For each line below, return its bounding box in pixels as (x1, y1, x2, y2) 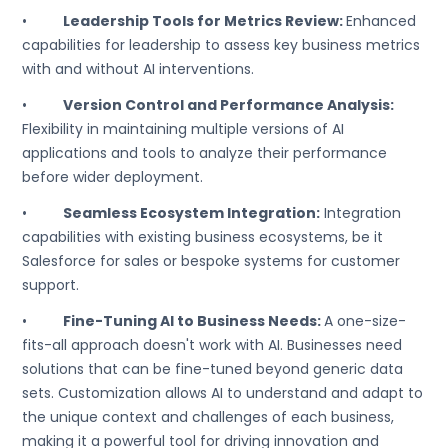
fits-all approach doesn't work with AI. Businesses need (22, 335, 403, 355)
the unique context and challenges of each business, (22, 407, 395, 427)
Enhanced (346, 11, 417, 31)
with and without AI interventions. (22, 59, 255, 79)
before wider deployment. (22, 167, 204, 187)
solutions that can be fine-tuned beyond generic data (22, 359, 404, 379)
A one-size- (324, 311, 407, 331)
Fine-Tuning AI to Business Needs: (63, 311, 325, 331)
